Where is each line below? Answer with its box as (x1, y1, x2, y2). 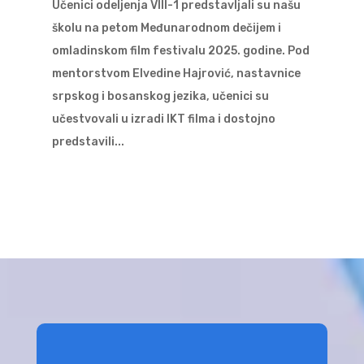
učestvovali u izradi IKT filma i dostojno (51, 111, 275, 126)
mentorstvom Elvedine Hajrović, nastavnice (51, 66, 301, 80)
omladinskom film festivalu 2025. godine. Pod (51, 43, 310, 58)
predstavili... (51, 134, 124, 149)
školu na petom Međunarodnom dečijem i (51, 20, 281, 35)
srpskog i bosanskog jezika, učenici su (51, 89, 269, 103)
